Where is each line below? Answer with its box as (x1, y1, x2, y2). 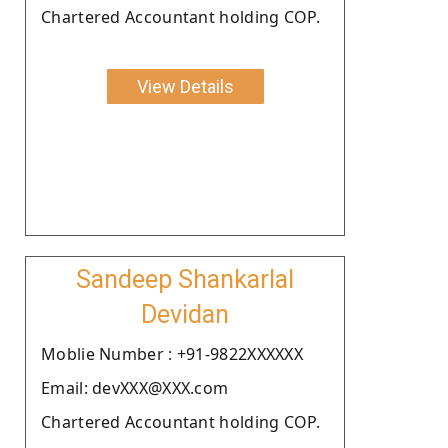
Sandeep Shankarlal (76, 264, 294, 294)
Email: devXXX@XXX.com (41, 376, 229, 399)
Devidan (141, 299, 229, 329)
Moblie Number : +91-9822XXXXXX (41, 342, 303, 365)
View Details (136, 75, 234, 97)
